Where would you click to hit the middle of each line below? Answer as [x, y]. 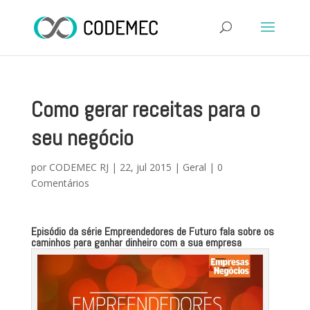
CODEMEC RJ [79, 167]
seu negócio [82, 138]
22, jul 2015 [145, 167]
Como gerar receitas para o [145, 109]
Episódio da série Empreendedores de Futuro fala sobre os [152, 231]
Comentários [60, 183]
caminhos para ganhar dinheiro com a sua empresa [136, 243]
